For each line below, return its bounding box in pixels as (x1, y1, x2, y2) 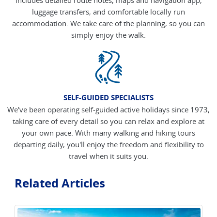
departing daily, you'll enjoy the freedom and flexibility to (13, 139, 204, 149)
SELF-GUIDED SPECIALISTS (63, 92, 154, 103)
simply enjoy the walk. (71, 30, 146, 40)
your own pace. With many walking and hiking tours (22, 127, 195, 138)
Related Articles (15, 174, 105, 191)
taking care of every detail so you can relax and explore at (13, 116, 204, 126)
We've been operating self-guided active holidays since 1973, (7, 104, 210, 114)
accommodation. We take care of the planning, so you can (12, 18, 205, 28)
